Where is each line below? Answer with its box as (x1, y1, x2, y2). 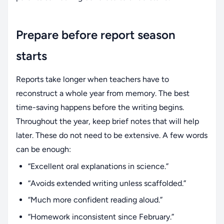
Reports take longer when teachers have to (16, 74, 169, 84)
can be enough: (16, 144, 71, 154)
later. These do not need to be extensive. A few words (16, 130, 207, 140)
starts (16, 48, 47, 63)
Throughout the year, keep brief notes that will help (16, 116, 199, 126)
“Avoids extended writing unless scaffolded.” (28, 178, 186, 188)
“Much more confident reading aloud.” (28, 195, 162, 205)
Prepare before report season (16, 27, 175, 42)
